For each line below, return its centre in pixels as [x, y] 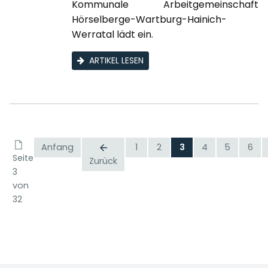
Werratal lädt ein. [112, 35]
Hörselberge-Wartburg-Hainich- [149, 20]
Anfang [57, 147]
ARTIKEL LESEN [116, 61]
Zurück [103, 161]
